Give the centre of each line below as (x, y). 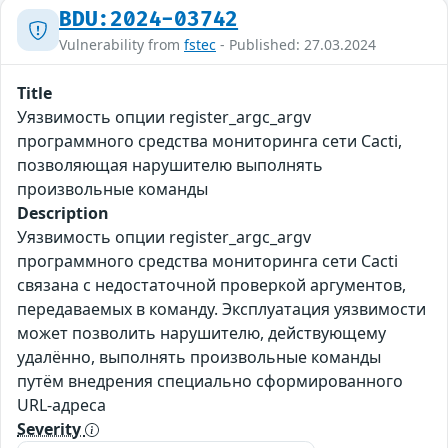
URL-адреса (61, 404)
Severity (51, 428)
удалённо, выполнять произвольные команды (199, 356)
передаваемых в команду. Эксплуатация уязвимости (221, 308)
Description (63, 212)
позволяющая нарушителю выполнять (170, 164)
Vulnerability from (121, 44)
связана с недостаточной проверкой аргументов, (211, 284)
